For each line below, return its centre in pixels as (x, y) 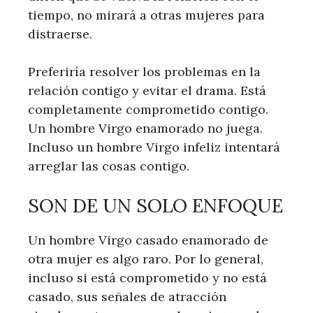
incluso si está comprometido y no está (147, 278)
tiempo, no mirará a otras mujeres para (146, 15)
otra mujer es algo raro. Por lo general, (146, 259)
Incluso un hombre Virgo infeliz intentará (154, 147)
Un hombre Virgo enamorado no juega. (145, 128)
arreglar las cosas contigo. (109, 166)
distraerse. (60, 34)
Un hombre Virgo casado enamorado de (148, 240)
